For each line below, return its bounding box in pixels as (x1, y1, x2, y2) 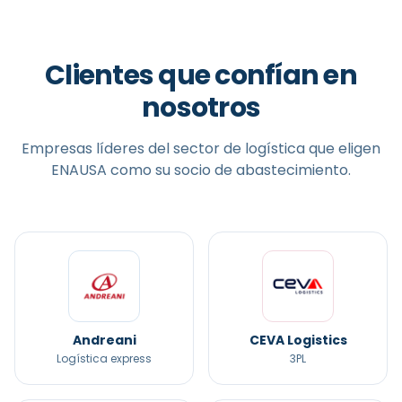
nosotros (142, 89, 260, 127)
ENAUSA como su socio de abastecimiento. (51, 160, 351, 180)
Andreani (72, 331, 136, 349)
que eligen (305, 138, 380, 159)
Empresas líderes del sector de (22, 138, 245, 159)
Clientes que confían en (45, 57, 357, 94)
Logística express (57, 351, 152, 366)
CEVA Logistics (249, 331, 347, 349)
